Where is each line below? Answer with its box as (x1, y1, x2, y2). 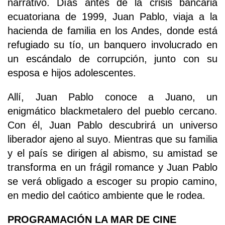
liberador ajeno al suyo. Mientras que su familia (8, 133, 217, 145)
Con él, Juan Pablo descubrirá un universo (8, 119, 217, 131)
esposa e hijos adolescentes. (8, 67, 136, 78)
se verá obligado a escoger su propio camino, (8, 175, 217, 187)
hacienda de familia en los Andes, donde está (8, 25, 217, 36)
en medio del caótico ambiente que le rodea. (8, 189, 205, 201)
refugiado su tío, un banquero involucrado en (8, 39, 217, 50)
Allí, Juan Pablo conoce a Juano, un (8, 91, 217, 102)
